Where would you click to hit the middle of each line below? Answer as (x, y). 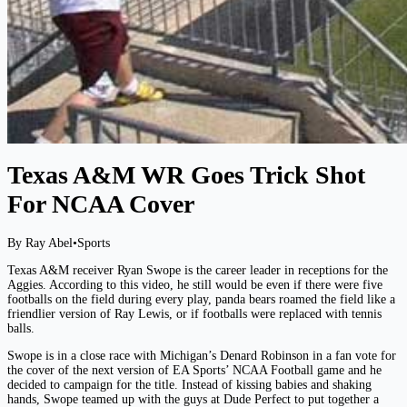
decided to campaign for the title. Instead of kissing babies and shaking (189, 384)
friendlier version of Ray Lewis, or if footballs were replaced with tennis (194, 313)
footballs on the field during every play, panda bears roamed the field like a (201, 299)
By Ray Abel (40, 243)
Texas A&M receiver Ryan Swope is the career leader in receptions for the (198, 270)
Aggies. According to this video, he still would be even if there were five (195, 284)
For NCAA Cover (101, 204)
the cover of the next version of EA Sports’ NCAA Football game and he (194, 370)
